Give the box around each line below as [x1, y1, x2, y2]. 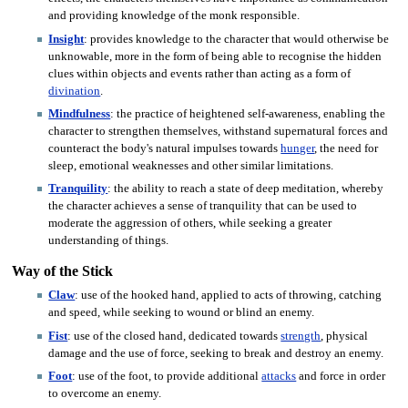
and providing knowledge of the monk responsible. [48, 9, 301, 23]
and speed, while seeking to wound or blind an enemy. [48, 306, 315, 320]
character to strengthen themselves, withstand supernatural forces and [48, 124, 389, 138]
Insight [48, 32, 85, 46]
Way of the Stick [11, 262, 113, 280]
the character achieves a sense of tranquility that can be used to [48, 199, 358, 213]
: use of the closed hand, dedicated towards [67, 329, 281, 342]
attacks [261, 370, 297, 383]
